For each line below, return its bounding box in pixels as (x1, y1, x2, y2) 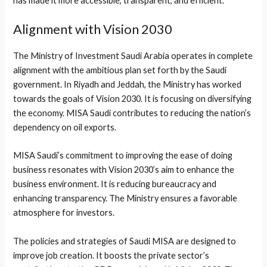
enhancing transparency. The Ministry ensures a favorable (13, 193, 238, 204)
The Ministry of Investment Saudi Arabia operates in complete (13, 51, 253, 61)
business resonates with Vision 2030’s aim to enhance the (13, 164, 235, 175)
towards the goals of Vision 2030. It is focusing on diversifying (13, 94, 252, 104)
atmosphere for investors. (13, 207, 115, 218)
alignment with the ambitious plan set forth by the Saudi (13, 65, 227, 76)
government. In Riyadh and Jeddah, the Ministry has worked (13, 79, 242, 90)
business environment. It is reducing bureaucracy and (13, 179, 217, 190)
